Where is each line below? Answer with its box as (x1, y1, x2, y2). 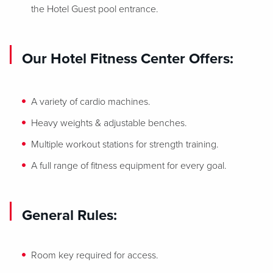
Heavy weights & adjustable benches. (31, 117, 187, 129)
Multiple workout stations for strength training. (31, 138, 219, 151)
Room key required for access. (31, 249, 158, 261)
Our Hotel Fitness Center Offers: (22, 50, 233, 68)
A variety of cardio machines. (31, 96, 151, 108)
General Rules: (22, 207, 117, 224)
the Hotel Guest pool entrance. (31, 3, 158, 15)
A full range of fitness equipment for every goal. (31, 160, 227, 172)
